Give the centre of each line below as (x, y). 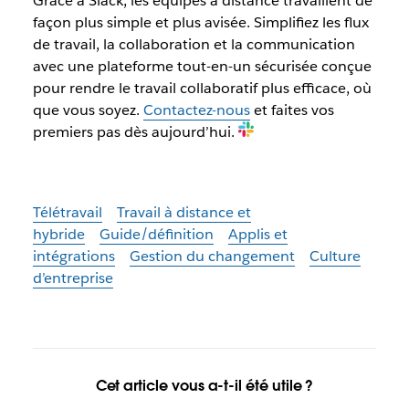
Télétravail (67, 212)
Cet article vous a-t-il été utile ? (204, 386)
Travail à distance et (184, 212)
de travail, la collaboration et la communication (194, 44)
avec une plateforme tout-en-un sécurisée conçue (202, 66)
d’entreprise (73, 278)
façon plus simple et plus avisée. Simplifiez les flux (200, 22)
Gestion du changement (212, 256)
